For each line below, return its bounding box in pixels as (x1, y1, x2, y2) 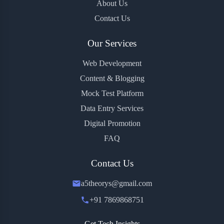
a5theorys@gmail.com (81, 179, 152, 188)
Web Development (82, 59, 141, 68)
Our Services (87, 38, 136, 49)
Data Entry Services (80, 104, 143, 113)
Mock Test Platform (80, 89, 143, 98)
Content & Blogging (79, 74, 144, 83)
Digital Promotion (83, 119, 140, 128)
